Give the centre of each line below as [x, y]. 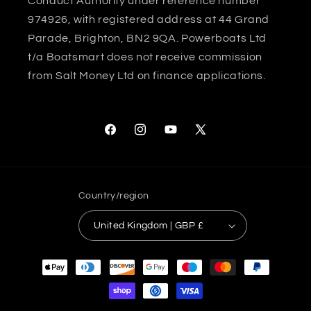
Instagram [159, 137]
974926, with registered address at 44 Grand [149, 20]
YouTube [184, 137]
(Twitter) [213, 155]
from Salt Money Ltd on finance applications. [147, 76]
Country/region [114, 196]
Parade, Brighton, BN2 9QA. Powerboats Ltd [147, 39]
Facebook [128, 137]
